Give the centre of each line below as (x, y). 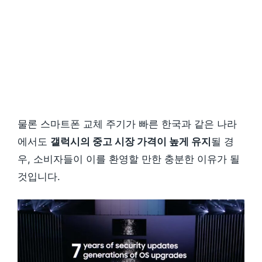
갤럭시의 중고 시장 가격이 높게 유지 (131, 142)
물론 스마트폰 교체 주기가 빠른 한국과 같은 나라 (127, 124)
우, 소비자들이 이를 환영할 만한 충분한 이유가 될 (129, 159)
